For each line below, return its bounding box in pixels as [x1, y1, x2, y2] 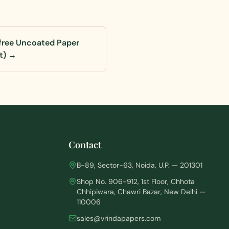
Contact [68, 139, 101, 151]
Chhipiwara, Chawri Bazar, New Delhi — [77, 187, 205, 196]
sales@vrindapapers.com [77, 214, 161, 223]
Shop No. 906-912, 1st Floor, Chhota [77, 177, 195, 186]
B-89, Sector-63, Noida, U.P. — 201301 [77, 161, 202, 170]
